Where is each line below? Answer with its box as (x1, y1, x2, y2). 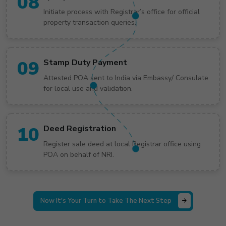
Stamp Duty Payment (43, 56, 127, 68)
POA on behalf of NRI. (43, 149, 114, 159)
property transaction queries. (43, 17, 136, 27)
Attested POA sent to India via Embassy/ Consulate (43, 73, 208, 83)
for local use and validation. (43, 83, 133, 93)
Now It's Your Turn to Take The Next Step (40, 196, 172, 205)
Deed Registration (43, 123, 116, 134)
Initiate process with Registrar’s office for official (43, 7, 200, 17)
